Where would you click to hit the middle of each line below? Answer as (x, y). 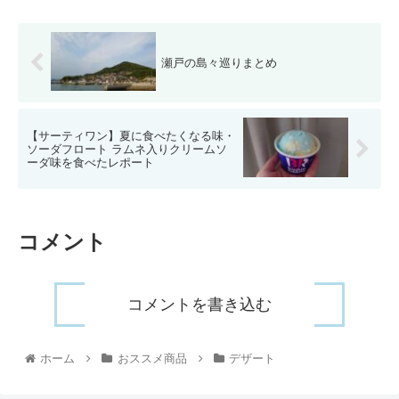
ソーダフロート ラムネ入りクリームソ (127, 149)
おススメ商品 (152, 359)
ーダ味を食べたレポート (90, 162)
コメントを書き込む (199, 305)
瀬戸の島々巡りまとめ (220, 63)
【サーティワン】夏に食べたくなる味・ (131, 135)
